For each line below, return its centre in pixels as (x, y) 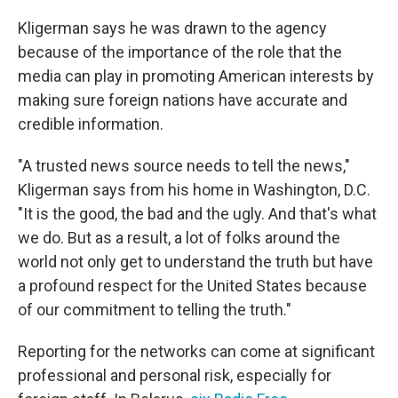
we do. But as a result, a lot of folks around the (179, 237)
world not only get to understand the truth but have (195, 261)
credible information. (91, 123)
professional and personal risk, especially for (175, 375)
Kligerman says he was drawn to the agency (172, 28)
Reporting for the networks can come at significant (196, 351)
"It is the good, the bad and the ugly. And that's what (197, 213)
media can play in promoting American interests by (196, 76)
